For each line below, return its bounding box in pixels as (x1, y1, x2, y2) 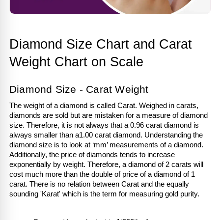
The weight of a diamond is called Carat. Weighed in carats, (9, 101, 198, 110)
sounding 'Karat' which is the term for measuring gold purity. (9, 190, 199, 198)
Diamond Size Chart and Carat (9, 36, 192, 52)
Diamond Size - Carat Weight (9, 83, 149, 95)
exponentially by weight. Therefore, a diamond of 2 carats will (9, 160, 203, 168)
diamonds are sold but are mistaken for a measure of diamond (9, 111, 208, 119)
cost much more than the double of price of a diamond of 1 (9, 170, 195, 178)
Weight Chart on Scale (9, 54, 143, 69)
